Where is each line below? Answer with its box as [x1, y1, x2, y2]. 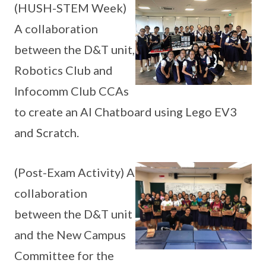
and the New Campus [14, 227, 126, 242]
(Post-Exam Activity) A [14, 165, 135, 179]
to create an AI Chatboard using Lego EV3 [14, 104, 237, 119]
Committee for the [14, 248, 114, 262]
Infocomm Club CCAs [14, 84, 129, 98]
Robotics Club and [14, 63, 113, 77]
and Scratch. [14, 125, 79, 140]
